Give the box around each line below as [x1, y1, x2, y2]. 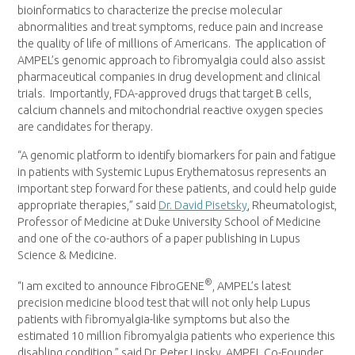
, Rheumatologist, [247, 198, 338, 212]
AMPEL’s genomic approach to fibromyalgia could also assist [17, 54, 326, 67]
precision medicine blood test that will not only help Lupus [17, 296, 311, 309]
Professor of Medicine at [17, 215, 145, 228]
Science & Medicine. [17, 248, 117, 261]
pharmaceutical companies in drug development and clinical [17, 71, 322, 84]
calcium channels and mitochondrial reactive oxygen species [17, 104, 324, 117]
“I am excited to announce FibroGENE [17, 279, 205, 292]
